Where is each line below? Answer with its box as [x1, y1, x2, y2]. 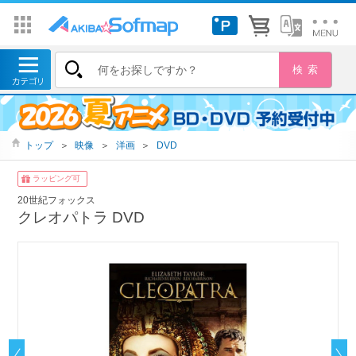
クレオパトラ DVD [17, 208, 145, 226]
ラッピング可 [33, 174, 81, 184]
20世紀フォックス [17, 194, 96, 206]
